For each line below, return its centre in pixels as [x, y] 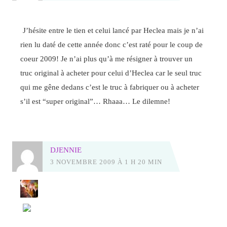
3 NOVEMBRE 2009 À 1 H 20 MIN [106, 162]
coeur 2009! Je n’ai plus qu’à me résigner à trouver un [107, 58]
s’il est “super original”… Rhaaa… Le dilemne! [96, 101]
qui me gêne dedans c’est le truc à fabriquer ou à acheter [110, 87]
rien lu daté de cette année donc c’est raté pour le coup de [112, 44]
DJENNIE [66, 149]
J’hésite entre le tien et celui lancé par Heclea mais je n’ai [113, 30]
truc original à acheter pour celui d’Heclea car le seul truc [111, 72]
